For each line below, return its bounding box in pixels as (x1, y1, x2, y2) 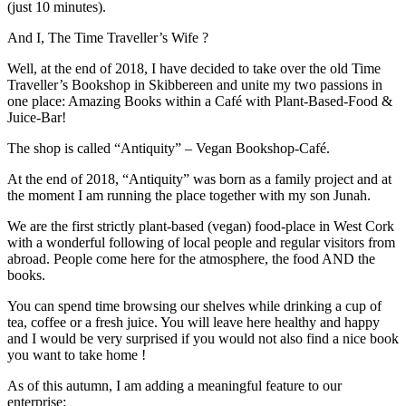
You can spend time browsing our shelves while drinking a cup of (7, 297, 382, 314)
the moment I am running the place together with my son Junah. (7, 187, 371, 203)
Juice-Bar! (7, 109, 66, 125)
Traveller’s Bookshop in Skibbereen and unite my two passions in (7, 76, 382, 92)
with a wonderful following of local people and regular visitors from (7, 234, 395, 250)
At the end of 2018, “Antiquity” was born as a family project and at (7, 170, 391, 187)
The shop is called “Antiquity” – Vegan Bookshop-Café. (7, 140, 330, 156)
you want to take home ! (7, 346, 146, 362)
